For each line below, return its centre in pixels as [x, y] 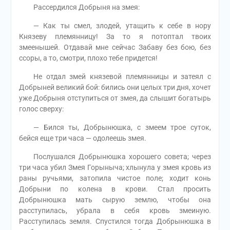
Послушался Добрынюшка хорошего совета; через [115, 157]
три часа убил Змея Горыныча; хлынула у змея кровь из [115, 168]
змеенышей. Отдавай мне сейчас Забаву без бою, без [115, 47]
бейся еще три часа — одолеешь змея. [82, 138]
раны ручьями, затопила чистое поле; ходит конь [115, 178]
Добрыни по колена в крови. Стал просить [115, 189]
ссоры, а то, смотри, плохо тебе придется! [88, 58]
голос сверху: [41, 109]
